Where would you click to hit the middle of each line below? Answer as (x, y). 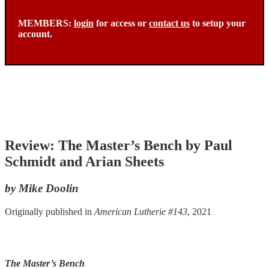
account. (35, 34)
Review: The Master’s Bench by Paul (119, 146)
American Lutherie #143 (141, 211)
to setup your (218, 23)
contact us (169, 23)
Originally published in (50, 211)
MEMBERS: (46, 23)
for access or (121, 23)
